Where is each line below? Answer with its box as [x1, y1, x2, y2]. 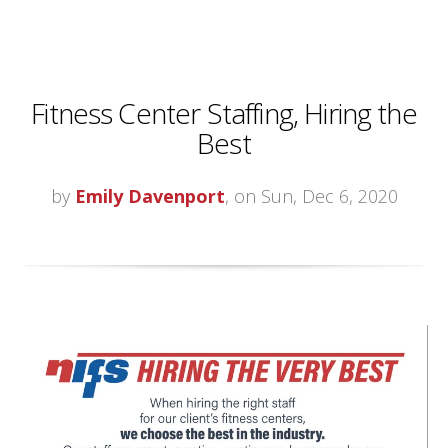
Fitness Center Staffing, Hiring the [31, 94, 417, 133]
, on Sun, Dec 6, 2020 [224, 184, 398, 209]
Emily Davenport [74, 184, 225, 209]
